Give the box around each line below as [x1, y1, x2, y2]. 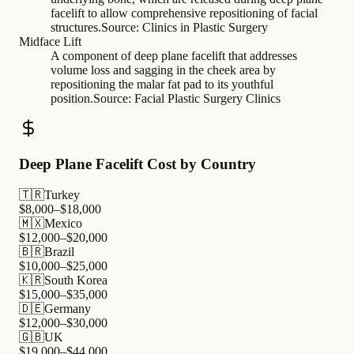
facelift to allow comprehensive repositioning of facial [51, 6, 318, 21]
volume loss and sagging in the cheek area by [51, 63, 276, 77]
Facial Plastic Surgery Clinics [134, 92, 281, 106]
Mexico [44, 216, 82, 230]
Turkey [44, 187, 80, 201]
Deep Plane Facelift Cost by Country [19, 156, 256, 172]
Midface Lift [19, 35, 81, 49]
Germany [44, 301, 91, 315]
